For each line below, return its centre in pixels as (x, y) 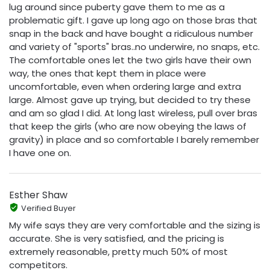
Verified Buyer (48, 209)
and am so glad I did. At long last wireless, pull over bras (133, 113)
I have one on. (40, 152)
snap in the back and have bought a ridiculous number (131, 33)
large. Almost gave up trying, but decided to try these (130, 99)
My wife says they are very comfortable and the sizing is (135, 225)
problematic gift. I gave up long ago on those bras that (133, 20)
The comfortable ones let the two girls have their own (130, 60)
